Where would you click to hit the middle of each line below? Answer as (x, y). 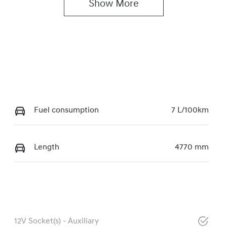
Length (46, 148)
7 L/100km (190, 111)
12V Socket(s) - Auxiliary (56, 222)
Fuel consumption (66, 111)
